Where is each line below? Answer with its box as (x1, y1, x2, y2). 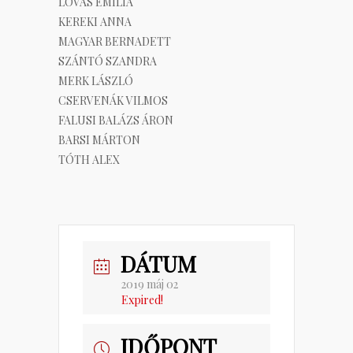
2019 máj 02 (121, 277, 178, 292)
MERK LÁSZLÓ (58, 73, 133, 89)
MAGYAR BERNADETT (58, 34, 171, 50)
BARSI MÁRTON (58, 132, 140, 148)
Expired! (121, 292, 163, 308)
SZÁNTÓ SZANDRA (58, 54, 157, 69)
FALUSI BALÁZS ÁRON (58, 113, 173, 128)
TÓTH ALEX (58, 152, 120, 168)
